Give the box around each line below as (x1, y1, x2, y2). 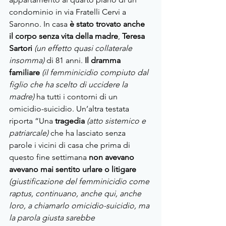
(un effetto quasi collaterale (34, 43, 134, 53)
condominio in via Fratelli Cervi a (9, 7, 128, 17)
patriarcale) (9, 128, 50, 138)
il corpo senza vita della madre (9, 31, 118, 41)
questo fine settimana (9, 152, 89, 162)
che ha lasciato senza (50, 128, 128, 138)
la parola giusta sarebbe (9, 213, 97, 223)
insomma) (9, 55, 44, 66)
